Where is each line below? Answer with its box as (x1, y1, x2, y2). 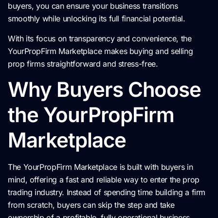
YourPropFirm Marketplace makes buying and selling (8, 46, 193, 56)
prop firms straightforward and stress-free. (8, 58, 158, 69)
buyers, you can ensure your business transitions (8, 1, 178, 11)
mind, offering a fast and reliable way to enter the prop (8, 175, 200, 185)
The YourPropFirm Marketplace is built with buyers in (8, 162, 193, 172)
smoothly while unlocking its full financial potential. (8, 14, 185, 24)
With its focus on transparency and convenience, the (8, 33, 192, 43)
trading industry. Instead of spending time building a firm (8, 187, 206, 198)
